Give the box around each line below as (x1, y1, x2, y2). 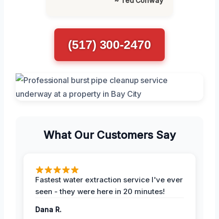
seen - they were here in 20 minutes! (35, 186, 165, 196)
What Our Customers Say (43, 128, 176, 141)
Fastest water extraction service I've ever (35, 175, 183, 184)
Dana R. (35, 205, 62, 214)
